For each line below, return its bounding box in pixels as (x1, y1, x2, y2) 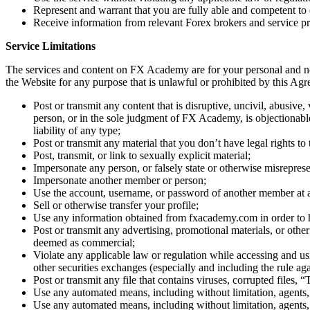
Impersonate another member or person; (33, 174, 206, 186)
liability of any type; (33, 124, 120, 136)
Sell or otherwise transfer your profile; (33, 199, 199, 211)
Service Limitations (6, 39, 95, 52)
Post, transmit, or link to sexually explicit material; (33, 149, 250, 161)
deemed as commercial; (33, 236, 135, 248)
